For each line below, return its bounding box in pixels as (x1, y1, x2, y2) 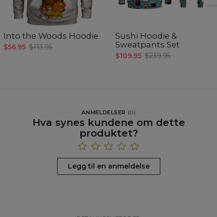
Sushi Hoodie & (115, 31, 177, 41)
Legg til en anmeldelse (67, 161, 150, 170)
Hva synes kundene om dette (32, 116, 185, 128)
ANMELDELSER (81, 109, 126, 116)
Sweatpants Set (115, 39, 180, 49)
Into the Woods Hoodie (3, 31, 98, 41)
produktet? (79, 127, 138, 139)
